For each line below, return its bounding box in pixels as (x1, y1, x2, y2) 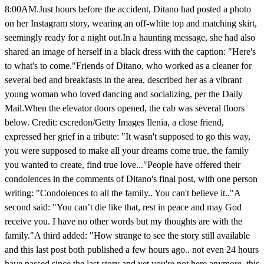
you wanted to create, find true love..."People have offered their (5, 159, 240, 170)
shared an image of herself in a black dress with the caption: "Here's (5, 46, 256, 57)
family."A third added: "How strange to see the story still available (5, 230, 250, 240)
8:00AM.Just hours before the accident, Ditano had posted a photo (5, 4, 251, 14)
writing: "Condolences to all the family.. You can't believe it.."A (5, 187, 240, 198)
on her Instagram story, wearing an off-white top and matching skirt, (5, 18, 257, 28)
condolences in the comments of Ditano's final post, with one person (5, 173, 258, 184)
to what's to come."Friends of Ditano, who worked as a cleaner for (5, 60, 252, 71)
